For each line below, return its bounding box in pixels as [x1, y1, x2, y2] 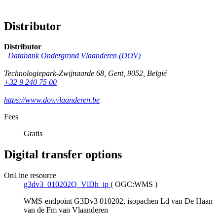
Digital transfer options [4, 148, 122, 161]
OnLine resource [4, 171, 56, 180]
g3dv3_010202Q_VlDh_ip [24, 180, 109, 189]
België [147, 69, 167, 78]
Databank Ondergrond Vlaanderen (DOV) [8, 51, 141, 60]
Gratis [24, 129, 42, 138]
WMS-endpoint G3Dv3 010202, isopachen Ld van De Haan [24, 197, 213, 206]
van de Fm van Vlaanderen [24, 206, 108, 215]
